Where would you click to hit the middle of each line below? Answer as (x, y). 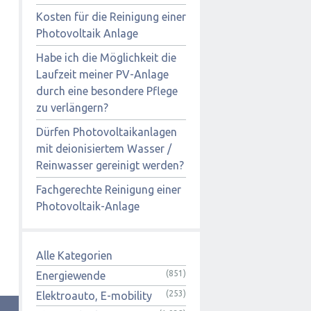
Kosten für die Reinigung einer (111, 16)
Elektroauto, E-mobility (94, 295)
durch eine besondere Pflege (107, 91)
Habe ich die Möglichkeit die (106, 57)
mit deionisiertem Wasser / (104, 148)
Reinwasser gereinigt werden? (110, 165)
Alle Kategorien (74, 255)
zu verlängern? (72, 107)
